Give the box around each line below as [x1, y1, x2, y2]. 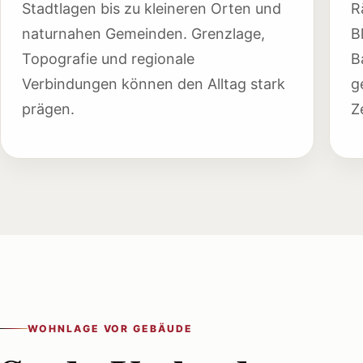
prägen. [21, 100, 75, 118]
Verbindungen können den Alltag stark [21, 75, 285, 93]
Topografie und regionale [21, 50, 194, 68]
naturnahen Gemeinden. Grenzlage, [21, 25, 265, 43]
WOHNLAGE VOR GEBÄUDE [28, 322, 193, 335]
